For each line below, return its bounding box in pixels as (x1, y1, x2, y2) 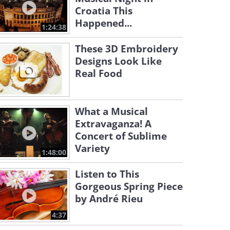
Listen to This (75, 167, 139, 181)
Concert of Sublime (75, 129, 167, 143)
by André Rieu (75, 192, 143, 205)
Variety (75, 142, 110, 155)
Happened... (75, 16, 132, 30)
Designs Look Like (75, 54, 162, 68)
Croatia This (75, 4, 132, 17)
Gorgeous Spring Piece (75, 180, 183, 193)
